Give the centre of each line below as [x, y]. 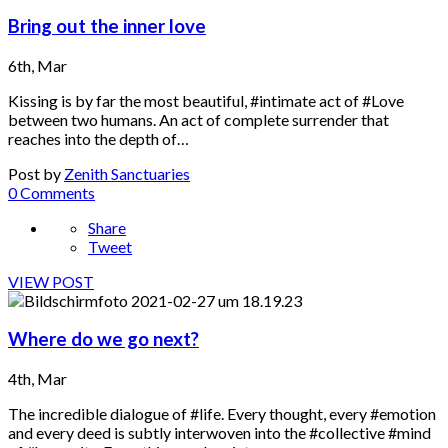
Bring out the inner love [107, 26]
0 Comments [51, 192]
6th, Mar [37, 65]
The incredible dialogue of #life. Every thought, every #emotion [222, 414]
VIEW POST [51, 281]
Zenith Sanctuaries [127, 173]
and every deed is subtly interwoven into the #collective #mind [219, 433]
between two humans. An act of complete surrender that [198, 119]
